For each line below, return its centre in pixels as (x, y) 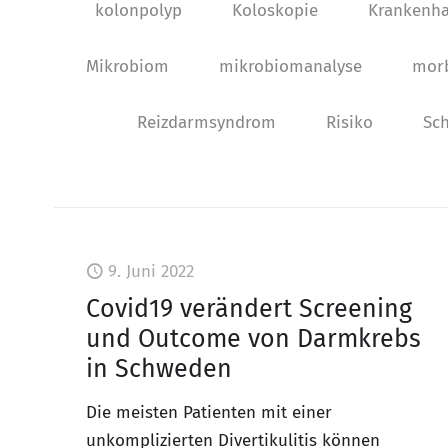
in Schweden (159, 369)
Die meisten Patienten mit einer (209, 412)
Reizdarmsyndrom (206, 122)
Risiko (349, 122)
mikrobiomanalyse (290, 66)
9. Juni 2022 (151, 271)
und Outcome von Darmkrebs (254, 339)
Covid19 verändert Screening (249, 309)
